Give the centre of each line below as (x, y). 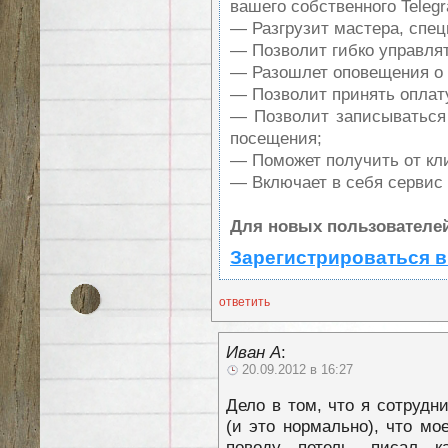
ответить (244, 301)
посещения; (276, 137)
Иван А (253, 351)
